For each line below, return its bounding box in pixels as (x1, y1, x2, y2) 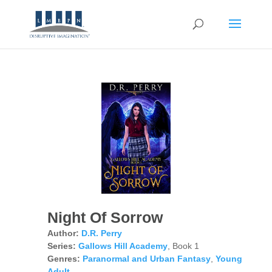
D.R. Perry (81, 228, 122, 239)
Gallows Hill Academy (78, 241, 168, 251)
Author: (47, 228, 79, 239)
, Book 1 (167, 241, 199, 251)
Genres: (47, 254, 80, 264)
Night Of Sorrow (47, 209, 163, 226)
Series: (47, 241, 76, 251)
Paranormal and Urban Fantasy (82, 254, 211, 264)
